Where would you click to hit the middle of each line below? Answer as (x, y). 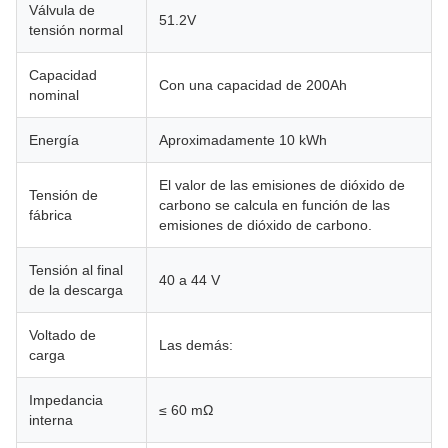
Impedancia (66, 400)
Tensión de (63, 195)
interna (51, 420)
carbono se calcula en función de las (274, 205)
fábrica (50, 215)
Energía (54, 140)
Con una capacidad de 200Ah (253, 85)
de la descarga (76, 290)
